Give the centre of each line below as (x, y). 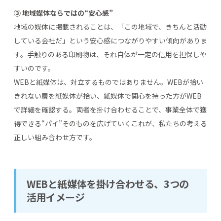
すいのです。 (34, 68)
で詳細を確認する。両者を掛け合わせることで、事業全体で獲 (110, 109)
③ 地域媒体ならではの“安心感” (63, 13)
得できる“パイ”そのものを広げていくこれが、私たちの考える (110, 123)
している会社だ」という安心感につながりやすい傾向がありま (110, 40)
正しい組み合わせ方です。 (55, 137)
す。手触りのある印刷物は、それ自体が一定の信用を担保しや (110, 54)
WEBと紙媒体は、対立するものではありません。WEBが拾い (109, 82)
